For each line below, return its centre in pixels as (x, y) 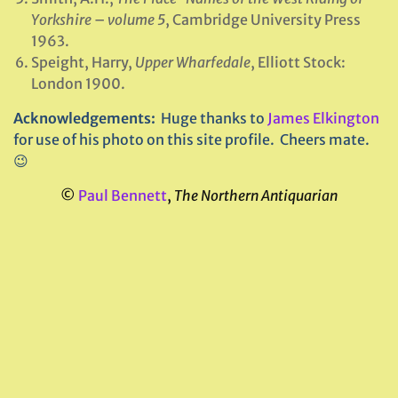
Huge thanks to (214, 118)
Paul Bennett (123, 195)
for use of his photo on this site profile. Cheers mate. (191, 139)
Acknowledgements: (87, 118)
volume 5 (136, 20)
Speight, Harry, (83, 62)
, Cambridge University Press (263, 20)
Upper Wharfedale (193, 62)
